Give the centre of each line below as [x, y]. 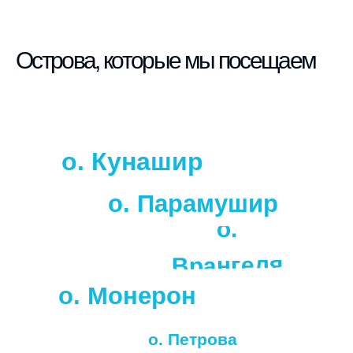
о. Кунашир [132, 162]
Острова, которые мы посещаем [166, 61]
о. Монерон [127, 296]
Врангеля [227, 265]
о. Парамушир [193, 204]
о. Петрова [193, 340]
